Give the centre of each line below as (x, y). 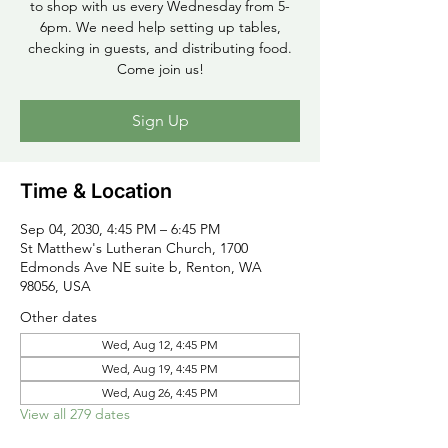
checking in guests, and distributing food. (160, 48)
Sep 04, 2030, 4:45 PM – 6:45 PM (120, 229)
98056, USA (55, 286)
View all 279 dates (75, 414)
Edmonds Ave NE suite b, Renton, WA (141, 267)
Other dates (58, 317)
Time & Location (96, 191)
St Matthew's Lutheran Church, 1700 (134, 248)
